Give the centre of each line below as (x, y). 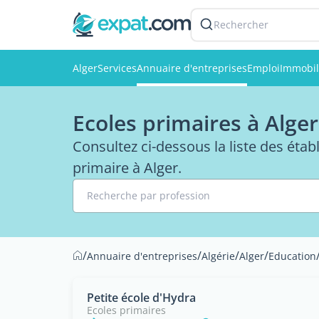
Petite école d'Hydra (141, 298)
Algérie (218, 256)
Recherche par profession (148, 195)
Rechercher (241, 25)
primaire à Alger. (127, 168)
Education (292, 256)
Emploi (263, 68)
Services (117, 68)
